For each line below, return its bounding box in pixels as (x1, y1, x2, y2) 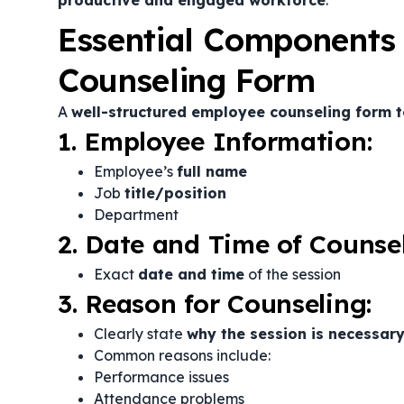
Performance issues (94, 368, 229, 386)
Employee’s (94, 162, 177, 180)
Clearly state (94, 325, 187, 343)
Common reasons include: (94, 346, 271, 364)
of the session (244, 265, 341, 283)
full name (177, 162, 247, 180)
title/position (124, 184, 226, 202)
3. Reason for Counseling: (58, 288, 372, 319)
